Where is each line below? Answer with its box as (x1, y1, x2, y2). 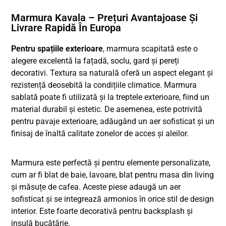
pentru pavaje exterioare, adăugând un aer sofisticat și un (11, 116, 215, 126)
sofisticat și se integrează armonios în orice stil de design (11, 194, 214, 204)
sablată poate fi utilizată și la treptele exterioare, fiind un (11, 92, 210, 102)
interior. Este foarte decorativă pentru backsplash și (11, 206, 193, 216)
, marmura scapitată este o (103, 43, 198, 53)
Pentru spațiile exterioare (11, 43, 103, 53)
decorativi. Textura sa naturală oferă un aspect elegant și (11, 68, 213, 78)
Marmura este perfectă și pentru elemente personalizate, (11, 157, 211, 167)
